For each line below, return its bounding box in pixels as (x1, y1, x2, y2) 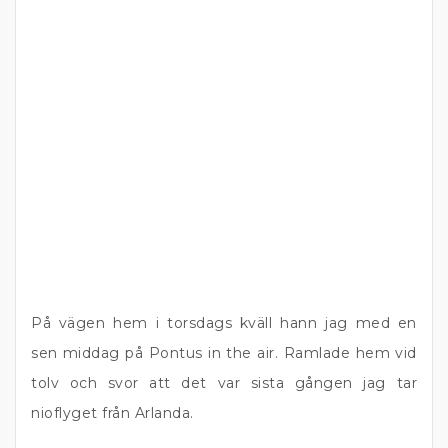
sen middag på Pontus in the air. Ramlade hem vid (31, 344, 417, 362)
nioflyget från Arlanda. (31, 404, 194, 422)
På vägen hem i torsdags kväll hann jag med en (31, 314, 417, 332)
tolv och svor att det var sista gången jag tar (31, 374, 417, 392)
